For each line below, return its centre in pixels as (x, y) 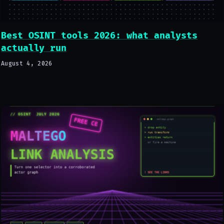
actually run (34, 48)
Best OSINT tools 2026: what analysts (99, 35)
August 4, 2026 (27, 64)
